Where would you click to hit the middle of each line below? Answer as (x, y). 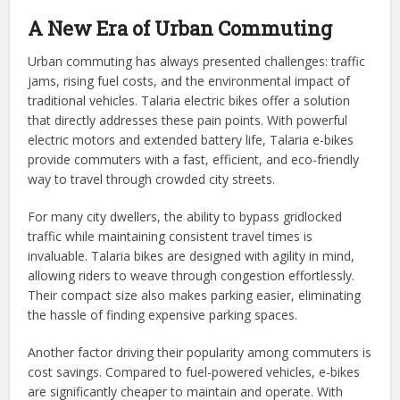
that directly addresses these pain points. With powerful (188, 120)
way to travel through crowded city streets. (152, 179)
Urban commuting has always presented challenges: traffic (197, 61)
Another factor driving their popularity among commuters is (200, 352)
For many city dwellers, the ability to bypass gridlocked (185, 216)
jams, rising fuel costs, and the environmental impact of (189, 80)
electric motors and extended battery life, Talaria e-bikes (191, 139)
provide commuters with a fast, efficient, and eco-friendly (194, 159)
